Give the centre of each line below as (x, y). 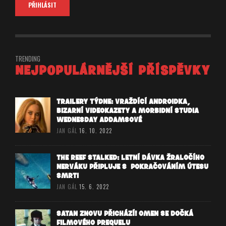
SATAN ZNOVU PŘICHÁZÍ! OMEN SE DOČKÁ (125, 214)
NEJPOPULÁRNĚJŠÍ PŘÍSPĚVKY (112, 71)
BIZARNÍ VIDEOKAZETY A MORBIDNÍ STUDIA (128, 111)
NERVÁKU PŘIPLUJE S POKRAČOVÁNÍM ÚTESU (132, 167)
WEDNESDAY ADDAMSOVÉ (99, 120)
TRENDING (28, 59)
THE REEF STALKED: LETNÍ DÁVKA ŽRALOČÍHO (130, 158)
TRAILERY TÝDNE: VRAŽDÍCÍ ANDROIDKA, (123, 102)
